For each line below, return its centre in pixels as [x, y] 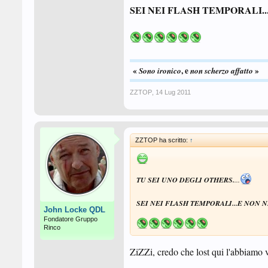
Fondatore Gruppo [71, 219]
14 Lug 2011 [173, 92]
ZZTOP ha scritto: [162, 140]
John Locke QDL [74, 210]
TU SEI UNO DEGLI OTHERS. [185, 180]
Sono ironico [159, 71]
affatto [241, 71]
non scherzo [210, 71]
